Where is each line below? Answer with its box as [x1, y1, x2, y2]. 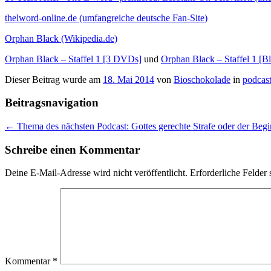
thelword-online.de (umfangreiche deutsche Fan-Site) [5, 12, 207, 23]
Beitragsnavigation [5, 96, 99, 109]
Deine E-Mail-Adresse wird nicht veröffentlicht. [5, 168, 188, 178]
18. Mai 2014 [103, 74, 154, 85]
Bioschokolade [174, 74, 230, 85]
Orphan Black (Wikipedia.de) [5, 33, 117, 44]
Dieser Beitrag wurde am [5, 74, 103, 85]
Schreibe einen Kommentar [5, 143, 140, 156]
